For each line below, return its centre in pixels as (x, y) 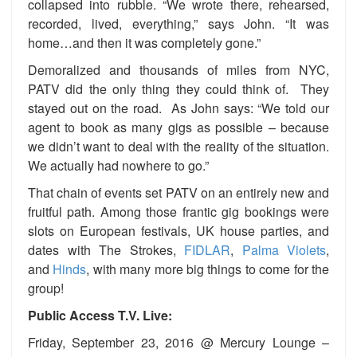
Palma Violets (284, 249)
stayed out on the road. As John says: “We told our (178, 108)
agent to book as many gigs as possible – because (178, 127)
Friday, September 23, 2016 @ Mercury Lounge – (178, 342)
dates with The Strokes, (106, 249)
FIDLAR (207, 249)
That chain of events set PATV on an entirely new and (178, 192)
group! (46, 288)
